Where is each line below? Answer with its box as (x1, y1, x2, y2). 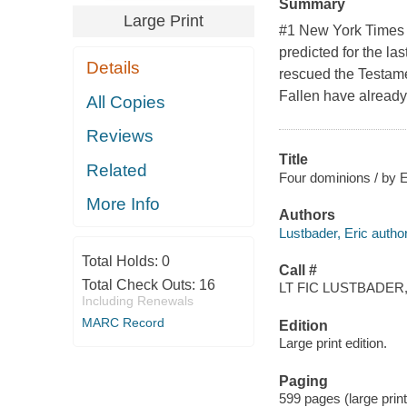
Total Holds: (81, 253, 162, 269)
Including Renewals (81, 293, 194, 308)
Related (86, 160, 148, 180)
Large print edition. (278, 335, 387, 352)
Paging (278, 372, 328, 389)
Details (86, 58, 141, 78)
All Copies (86, 92, 166, 112)
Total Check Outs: (81, 276, 199, 293)
